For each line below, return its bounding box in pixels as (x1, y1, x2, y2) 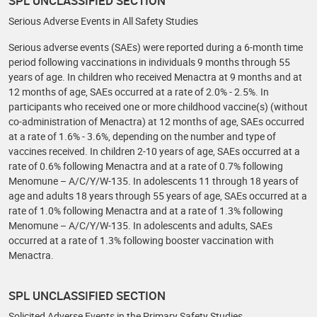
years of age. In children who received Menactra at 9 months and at (8, 70, 302, 83)
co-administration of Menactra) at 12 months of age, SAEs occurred (8, 115, 304, 128)
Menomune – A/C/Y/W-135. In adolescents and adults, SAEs (8, 219, 272, 232)
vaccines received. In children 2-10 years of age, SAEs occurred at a (8, 144, 300, 158)
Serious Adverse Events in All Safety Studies (8, 14, 198, 28)
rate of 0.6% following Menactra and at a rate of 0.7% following (8, 159, 283, 173)
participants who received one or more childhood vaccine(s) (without (8, 100, 308, 113)
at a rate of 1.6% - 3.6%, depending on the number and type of (8, 129, 276, 143)
